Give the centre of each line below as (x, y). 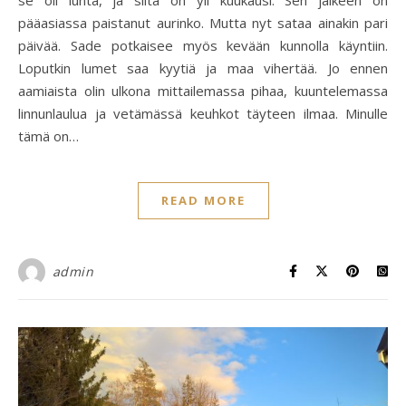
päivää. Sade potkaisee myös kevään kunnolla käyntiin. (203, 45)
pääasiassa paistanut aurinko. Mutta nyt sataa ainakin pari (203, 22)
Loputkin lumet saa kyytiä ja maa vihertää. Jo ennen (203, 68)
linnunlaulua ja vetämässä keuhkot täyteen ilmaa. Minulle (203, 113)
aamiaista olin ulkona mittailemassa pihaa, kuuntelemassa (203, 90)
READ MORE (203, 200)
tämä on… (48, 135)
